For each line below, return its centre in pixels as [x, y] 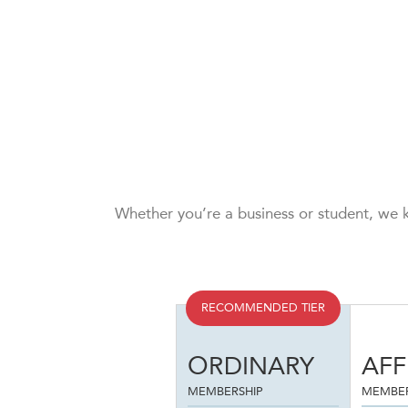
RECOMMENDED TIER [263, 308]
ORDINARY [251, 368]
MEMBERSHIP [225, 392]
